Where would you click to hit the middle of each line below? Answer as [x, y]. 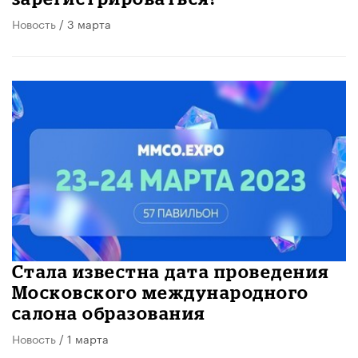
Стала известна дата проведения [171, 271]
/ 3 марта [84, 23]
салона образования [109, 312]
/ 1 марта [82, 338]
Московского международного [161, 292]
